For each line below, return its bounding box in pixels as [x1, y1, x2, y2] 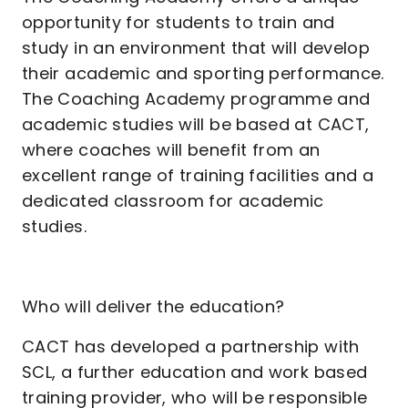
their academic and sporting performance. [22, 62, 384, 85]
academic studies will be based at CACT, [22, 113, 370, 136]
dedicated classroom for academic [22, 189, 324, 212]
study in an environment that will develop [22, 36, 371, 59]
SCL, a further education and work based [22, 361, 368, 383]
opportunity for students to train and [22, 11, 335, 34]
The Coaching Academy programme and [22, 87, 371, 110]
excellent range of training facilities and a [22, 164, 374, 187]
